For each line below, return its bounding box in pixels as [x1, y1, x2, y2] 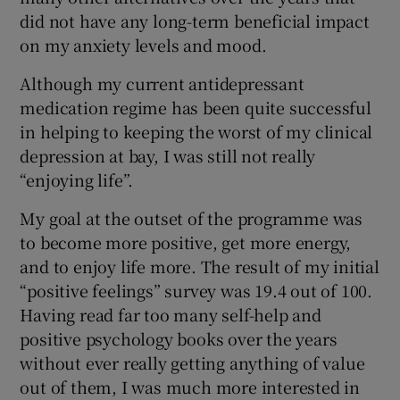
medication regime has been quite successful [20, 95, 371, 119]
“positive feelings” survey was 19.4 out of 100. [20, 278, 373, 302]
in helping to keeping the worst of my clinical [20, 119, 373, 143]
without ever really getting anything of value [20, 350, 365, 374]
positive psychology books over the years [20, 326, 337, 350]
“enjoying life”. [20, 167, 134, 191]
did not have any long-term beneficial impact [20, 8, 370, 32]
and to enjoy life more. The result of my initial [20, 254, 379, 278]
